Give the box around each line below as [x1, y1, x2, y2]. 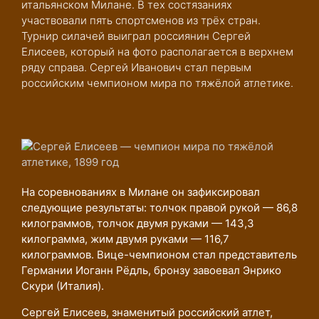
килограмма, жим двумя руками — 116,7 [21, 232, 229, 246]
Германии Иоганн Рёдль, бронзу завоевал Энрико [21, 263, 281, 277]
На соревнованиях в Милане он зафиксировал [21, 185, 260, 199]
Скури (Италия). [21, 279, 104, 293]
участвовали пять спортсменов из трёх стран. [21, 14, 261, 27]
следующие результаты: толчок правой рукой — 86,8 [21, 201, 298, 214]
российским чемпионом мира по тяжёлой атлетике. [21, 76, 293, 90]
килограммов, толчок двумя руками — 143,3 [21, 216, 254, 230]
